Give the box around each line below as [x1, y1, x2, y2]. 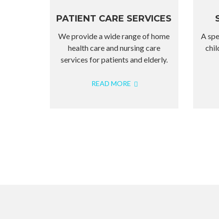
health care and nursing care [67, 43, 160, 52]
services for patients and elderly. [60, 55, 168, 64]
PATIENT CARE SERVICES [56, 13, 172, 24]
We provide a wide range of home [58, 31, 170, 41]
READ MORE [91, 79, 133, 88]
